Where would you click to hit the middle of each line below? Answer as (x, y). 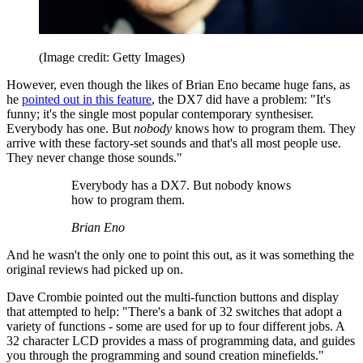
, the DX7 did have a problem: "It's (241, 100)
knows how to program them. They (264, 129)
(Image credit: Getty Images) (112, 58)
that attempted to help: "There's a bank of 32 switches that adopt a (174, 312)
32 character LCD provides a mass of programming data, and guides (181, 341)
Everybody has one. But (70, 129)
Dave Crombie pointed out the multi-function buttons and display (173, 297)
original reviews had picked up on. (96, 270)
